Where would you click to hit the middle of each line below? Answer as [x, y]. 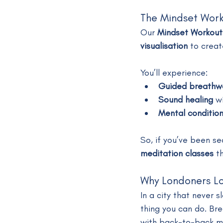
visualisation [164, 46]
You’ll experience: [174, 72]
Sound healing [186, 99]
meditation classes [177, 153]
